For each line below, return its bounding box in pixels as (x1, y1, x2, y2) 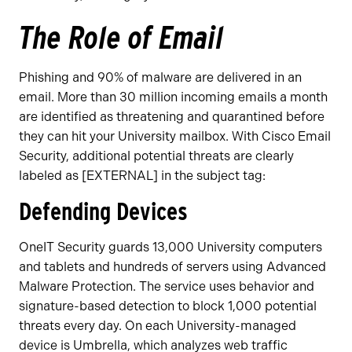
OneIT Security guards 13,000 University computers (19, 240, 322, 255)
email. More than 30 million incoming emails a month (19, 90, 328, 105)
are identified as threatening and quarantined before (19, 109, 324, 125)
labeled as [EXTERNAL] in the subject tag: (19, 168, 266, 184)
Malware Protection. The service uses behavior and (19, 279, 314, 295)
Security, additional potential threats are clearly (19, 148, 294, 164)
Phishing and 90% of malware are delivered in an (19, 70, 302, 86)
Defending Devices (19, 196, 188, 226)
